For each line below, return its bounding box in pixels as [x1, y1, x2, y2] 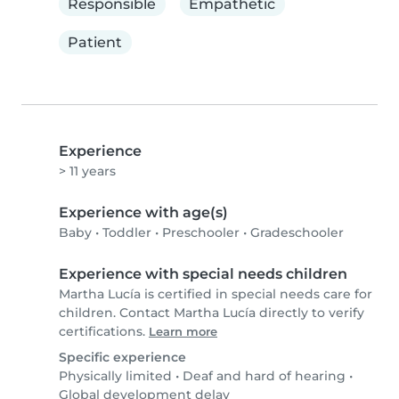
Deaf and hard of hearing [183, 368, 346, 385]
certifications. [59, 323, 149, 340]
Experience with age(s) [59, 204, 228, 222]
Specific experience [59, 349, 186, 366]
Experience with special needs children [59, 265, 347, 283]
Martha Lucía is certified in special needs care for [59, 286, 372, 303]
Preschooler [162, 224, 240, 241]
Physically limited [59, 368, 172, 385]
